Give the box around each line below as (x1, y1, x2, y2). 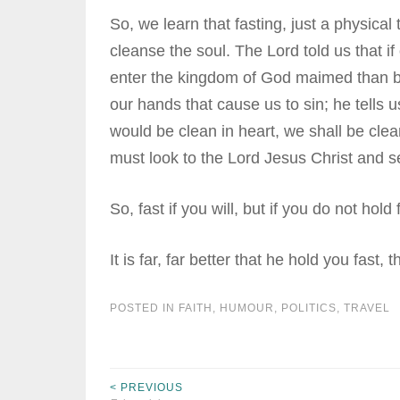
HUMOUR (219, 302, 274, 314)
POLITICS (280, 302, 337, 314)
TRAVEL (343, 302, 390, 314)
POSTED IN (109, 302, 179, 314)
